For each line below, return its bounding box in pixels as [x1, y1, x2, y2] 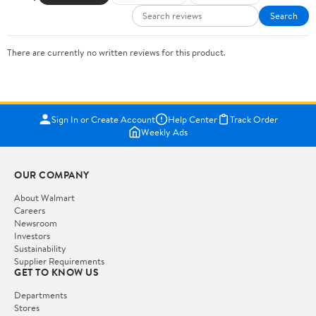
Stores [14, 300, 39, 314]
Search [270, 9, 298, 23]
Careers [14, 203, 45, 217]
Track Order [229, 112, 278, 126]
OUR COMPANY [14, 167, 90, 182]
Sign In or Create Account [51, 112, 155, 126]
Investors [14, 229, 50, 242]
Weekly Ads [141, 125, 188, 138]
